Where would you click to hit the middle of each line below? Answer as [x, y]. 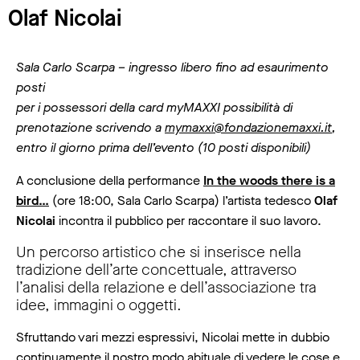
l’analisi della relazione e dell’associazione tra [166, 288]
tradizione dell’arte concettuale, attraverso [156, 270]
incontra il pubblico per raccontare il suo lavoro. [188, 221]
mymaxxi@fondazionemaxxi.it [248, 128]
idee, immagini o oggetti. [99, 305]
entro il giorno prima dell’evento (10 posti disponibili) [164, 148]
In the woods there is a [269, 181]
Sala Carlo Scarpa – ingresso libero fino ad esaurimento [172, 67]
